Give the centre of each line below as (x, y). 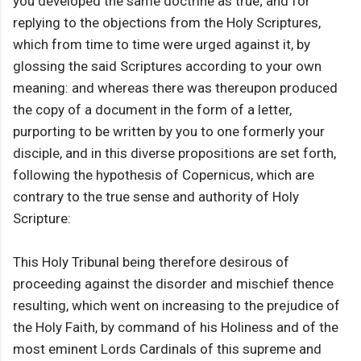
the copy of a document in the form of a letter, (152, 110)
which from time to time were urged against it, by (162, 45)
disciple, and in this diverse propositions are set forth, (174, 154)
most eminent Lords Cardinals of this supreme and (167, 349)
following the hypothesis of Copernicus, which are (164, 175)
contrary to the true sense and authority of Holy (156, 197)
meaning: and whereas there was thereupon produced (175, 88)
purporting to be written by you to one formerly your (169, 132)
